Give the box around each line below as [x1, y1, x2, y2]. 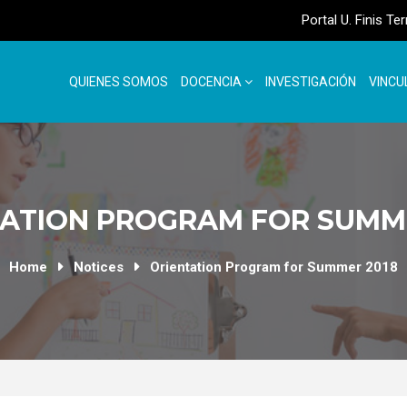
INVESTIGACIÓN [265, 74, 356, 89]
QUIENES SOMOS [69, 74, 168, 89]
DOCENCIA [181, 74, 244, 89]
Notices [74, 259, 124, 275]
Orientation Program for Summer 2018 [150, 259, 398, 275]
